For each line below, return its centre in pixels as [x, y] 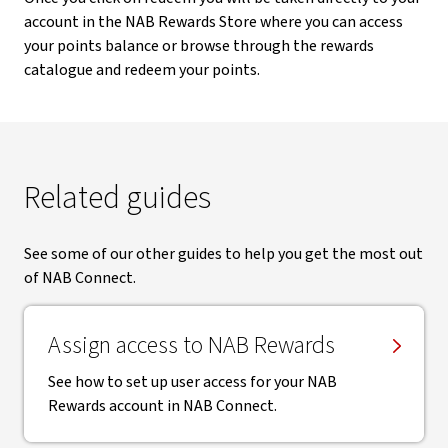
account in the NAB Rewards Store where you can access [213, 22]
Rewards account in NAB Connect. [162, 406]
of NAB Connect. [80, 278]
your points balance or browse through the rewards [199, 46]
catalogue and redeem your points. [142, 70]
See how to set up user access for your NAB [192, 382]
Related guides [117, 198]
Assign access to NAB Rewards [191, 345]
